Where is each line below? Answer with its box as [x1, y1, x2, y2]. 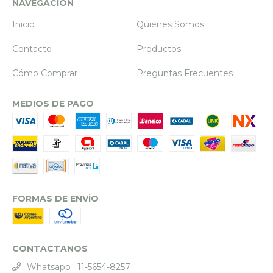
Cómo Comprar [12, 68, 77, 79]
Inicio [12, 19, 35, 30]
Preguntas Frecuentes [136, 68, 233, 79]
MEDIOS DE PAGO [12, 98, 94, 110]
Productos [136, 43, 181, 55]
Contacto [12, 43, 52, 55]
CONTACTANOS [12, 243, 88, 255]
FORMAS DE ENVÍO [12, 193, 99, 205]
